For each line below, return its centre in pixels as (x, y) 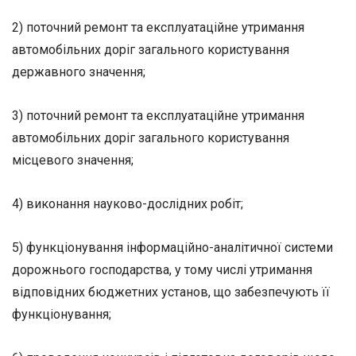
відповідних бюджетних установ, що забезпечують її (171, 292)
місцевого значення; (73, 160)
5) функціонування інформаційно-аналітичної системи (172, 248)
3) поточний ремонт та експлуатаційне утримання (158, 115)
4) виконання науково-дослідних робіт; (128, 203)
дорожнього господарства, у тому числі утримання (162, 270)
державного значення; (79, 72)
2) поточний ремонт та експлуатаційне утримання (158, 27)
